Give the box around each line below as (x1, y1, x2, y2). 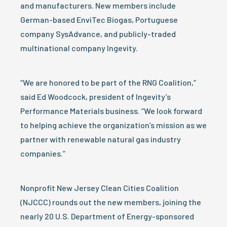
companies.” (20, 148, 65, 158)
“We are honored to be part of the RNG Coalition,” (20, 78, 196, 87)
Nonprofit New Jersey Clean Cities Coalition (20, 183, 179, 193)
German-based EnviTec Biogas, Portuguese (20, 15, 178, 24)
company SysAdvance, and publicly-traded (20, 29, 176, 39)
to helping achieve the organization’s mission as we (20, 120, 207, 130)
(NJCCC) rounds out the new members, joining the (20, 197, 201, 207)
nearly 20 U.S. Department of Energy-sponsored (20, 211, 194, 221)
